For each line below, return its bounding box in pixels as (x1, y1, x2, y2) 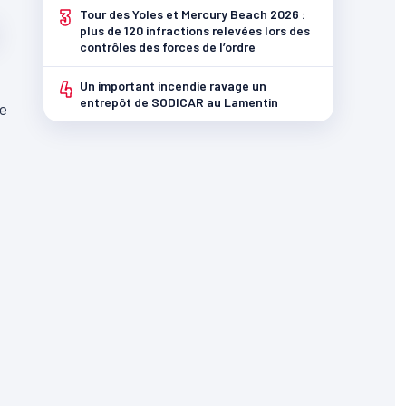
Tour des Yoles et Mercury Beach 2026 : (80, 6, 305, 22)
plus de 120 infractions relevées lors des (80, 23, 310, 38)
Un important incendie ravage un (80, 78, 266, 93)
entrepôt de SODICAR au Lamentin (80, 94, 278, 110)
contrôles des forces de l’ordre (80, 39, 256, 54)
